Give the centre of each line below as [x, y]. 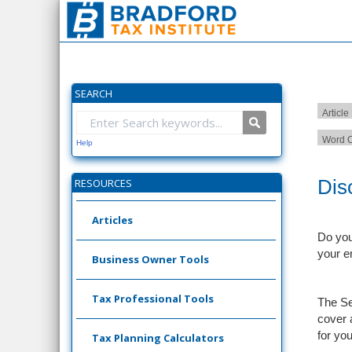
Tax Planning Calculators [158, 338]
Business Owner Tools [150, 259]
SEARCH [93, 93]
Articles [112, 220]
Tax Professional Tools [153, 299]
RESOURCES [103, 183]
